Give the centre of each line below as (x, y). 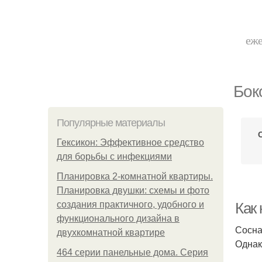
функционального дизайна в (118, 218)
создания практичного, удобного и (130, 204)
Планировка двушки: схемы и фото (133, 190)
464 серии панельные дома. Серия (132, 252)
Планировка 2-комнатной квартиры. (135, 176)
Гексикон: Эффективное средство (130, 142)
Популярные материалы (111, 123)
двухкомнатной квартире (111, 232)
